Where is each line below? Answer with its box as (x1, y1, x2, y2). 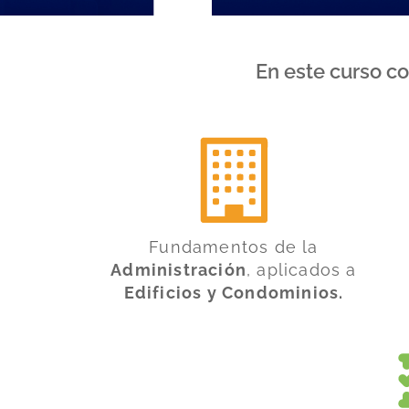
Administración (110, 259, 247, 279)
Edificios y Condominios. (123, 282, 344, 302)
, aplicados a (246, 259, 357, 279)
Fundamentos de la (149, 236, 319, 257)
